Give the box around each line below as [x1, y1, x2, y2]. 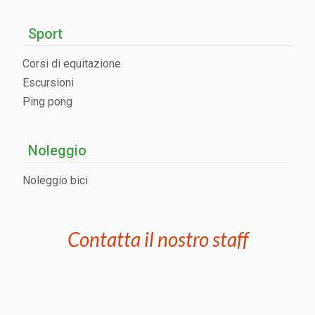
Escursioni [22, 75, 74, 89]
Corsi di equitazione [22, 56, 121, 70]
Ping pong [22, 94, 72, 108]
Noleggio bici [22, 173, 88, 187]
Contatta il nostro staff [67, 226, 248, 251]
